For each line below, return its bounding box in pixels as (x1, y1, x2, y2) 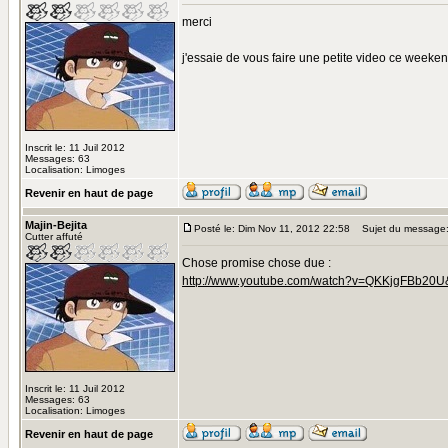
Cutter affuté (25, 231, 83, 242)
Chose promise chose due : (182, 256, 331, 270)
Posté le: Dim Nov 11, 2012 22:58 (194, 223, 350, 234)
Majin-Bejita (25, 219, 87, 231)
